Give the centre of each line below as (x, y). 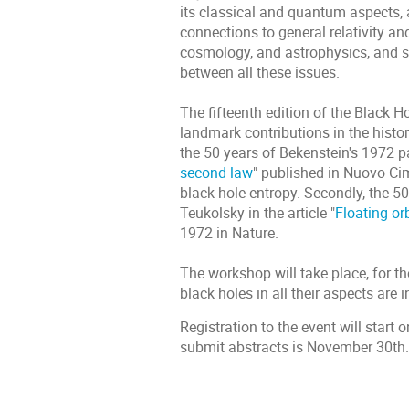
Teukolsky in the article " (257, 213)
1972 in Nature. (240, 233)
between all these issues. (271, 72)
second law (216, 173)
